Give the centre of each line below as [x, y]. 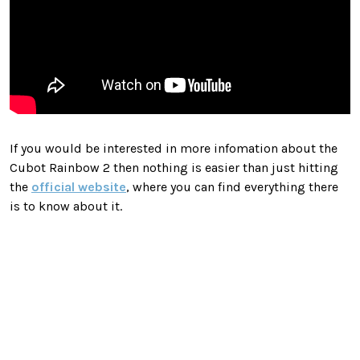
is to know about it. [66, 207]
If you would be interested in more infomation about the [174, 149]
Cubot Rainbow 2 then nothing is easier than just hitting [174, 168]
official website [79, 187]
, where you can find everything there [232, 187]
